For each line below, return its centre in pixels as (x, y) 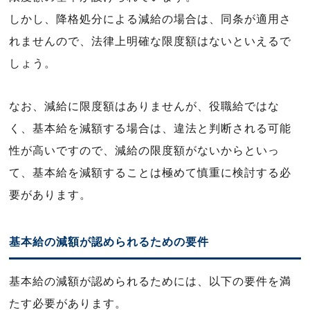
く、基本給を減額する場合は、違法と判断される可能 (150, 128)
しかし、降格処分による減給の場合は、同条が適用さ (150, 19)
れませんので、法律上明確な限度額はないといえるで (150, 41)
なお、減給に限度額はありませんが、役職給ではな (144, 106)
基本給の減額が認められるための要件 (109, 242)
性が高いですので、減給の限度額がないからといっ (144, 151)
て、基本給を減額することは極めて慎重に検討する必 (150, 173)
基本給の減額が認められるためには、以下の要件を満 (150, 281)
